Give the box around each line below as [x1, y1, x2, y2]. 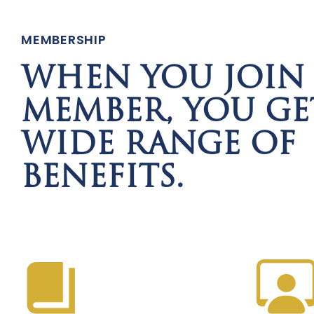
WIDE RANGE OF [21, 130, 296, 162]
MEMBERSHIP [21, 31, 107, 49]
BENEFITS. [21, 163, 184, 195]
